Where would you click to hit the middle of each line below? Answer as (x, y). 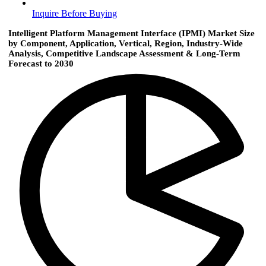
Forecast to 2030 (41, 64)
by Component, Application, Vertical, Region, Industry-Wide (126, 44)
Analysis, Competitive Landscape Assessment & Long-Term (124, 54)
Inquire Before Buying (75, 14)
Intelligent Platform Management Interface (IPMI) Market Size (132, 34)
